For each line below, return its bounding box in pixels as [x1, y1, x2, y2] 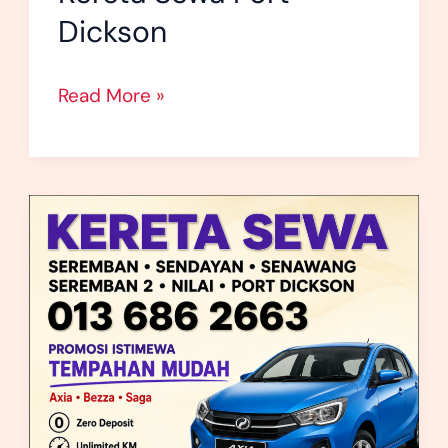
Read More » [57, 83, 165, 109]
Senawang [56, 265, 147, 291]
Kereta [56, 197, 113, 223]
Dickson [57, 11, 167, 51]
